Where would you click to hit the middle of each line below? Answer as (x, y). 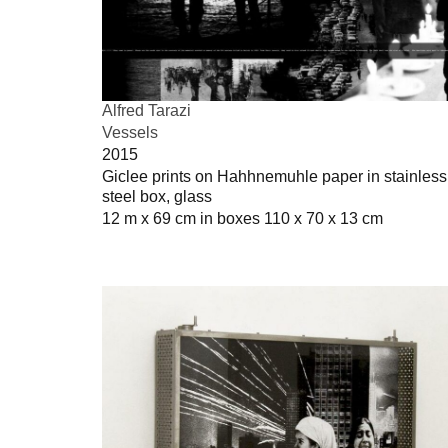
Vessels (130, 132)
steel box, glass (157, 196)
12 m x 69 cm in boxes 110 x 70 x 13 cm (242, 218)
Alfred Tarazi (146, 110)
